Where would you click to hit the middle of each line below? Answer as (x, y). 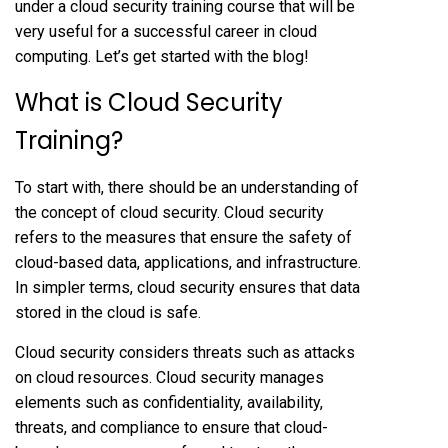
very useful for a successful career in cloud (166, 31)
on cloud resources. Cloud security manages (169, 377)
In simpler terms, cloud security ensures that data (187, 287)
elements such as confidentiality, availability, (169, 402)
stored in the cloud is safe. (108, 312)
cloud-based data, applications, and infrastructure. (188, 262)
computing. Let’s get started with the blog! (162, 56)
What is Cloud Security (149, 102)
